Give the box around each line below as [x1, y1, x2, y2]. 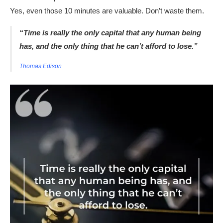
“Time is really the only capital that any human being [19, 28, 201, 37]
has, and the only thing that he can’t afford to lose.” [19, 42, 198, 50]
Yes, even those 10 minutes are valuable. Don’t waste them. [10, 6, 204, 15]
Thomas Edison [19, 63, 62, 70]
